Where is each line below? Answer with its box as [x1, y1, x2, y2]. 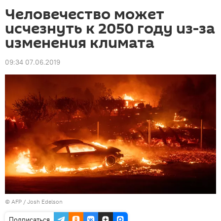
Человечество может [5, 4, 164, 25]
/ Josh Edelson [22, 197, 63, 205]
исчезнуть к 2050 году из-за [5, 18, 215, 39]
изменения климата [5, 33, 154, 54]
